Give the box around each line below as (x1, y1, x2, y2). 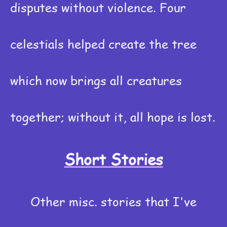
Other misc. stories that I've (30, 193, 197, 210)
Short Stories (64, 148, 163, 170)
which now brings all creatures (10, 71, 182, 89)
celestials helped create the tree (10, 35, 197, 52)
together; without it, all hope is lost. (10, 108, 215, 125)
